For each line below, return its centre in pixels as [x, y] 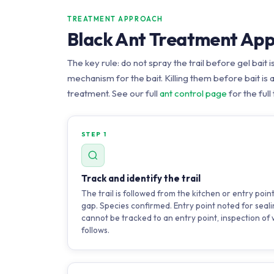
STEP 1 [94, 134]
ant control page [193, 93]
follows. [95, 230]
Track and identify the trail [141, 178]
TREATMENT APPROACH [115, 19]
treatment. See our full [113, 93]
